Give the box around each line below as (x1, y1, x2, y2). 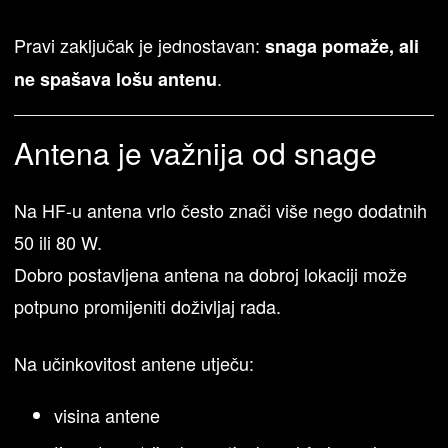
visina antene (54, 401, 161, 428)
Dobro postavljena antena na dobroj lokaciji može (14, 260, 408, 287)
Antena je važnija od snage (14, 130, 378, 174)
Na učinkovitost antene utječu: (14, 349, 255, 376)
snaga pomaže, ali (265, 32, 420, 59)
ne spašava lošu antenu (14, 65, 218, 92)
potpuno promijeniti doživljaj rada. (14, 292, 282, 319)
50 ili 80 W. (14, 228, 103, 255)
